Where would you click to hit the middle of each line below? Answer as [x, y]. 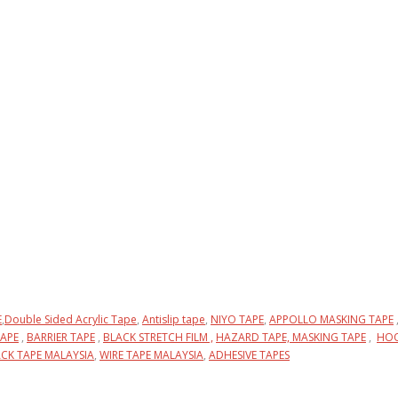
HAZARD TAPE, [254, 337]
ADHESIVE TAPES [249, 355]
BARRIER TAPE [61, 337]
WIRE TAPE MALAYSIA [151, 355]
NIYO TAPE [237, 319]
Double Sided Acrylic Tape [71, 319]
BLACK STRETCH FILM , [158, 337]
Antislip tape [174, 319]
